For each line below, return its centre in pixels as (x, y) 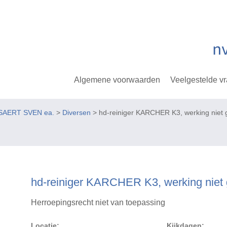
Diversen (77, 113)
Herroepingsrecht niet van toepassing (98, 203)
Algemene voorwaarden (117, 80)
